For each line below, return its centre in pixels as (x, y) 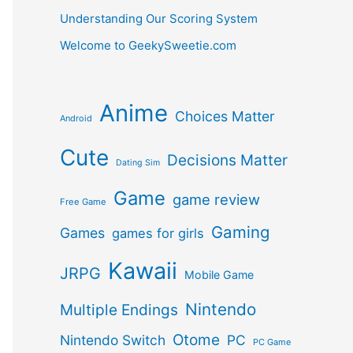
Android (76, 118)
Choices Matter (225, 116)
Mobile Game (219, 274)
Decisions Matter (227, 160)
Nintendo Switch (113, 340)
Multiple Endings (119, 310)
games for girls (158, 233)
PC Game (272, 342)
